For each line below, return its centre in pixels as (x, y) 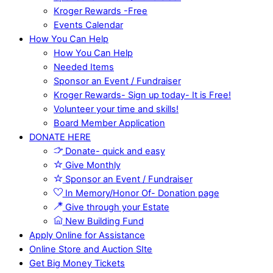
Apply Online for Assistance (87, 236)
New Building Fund (103, 222)
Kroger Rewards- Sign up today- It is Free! (142, 95)
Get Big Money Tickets (77, 264)
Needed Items (84, 67)
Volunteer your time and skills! (116, 109)
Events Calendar (88, 25)
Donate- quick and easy (114, 151)
